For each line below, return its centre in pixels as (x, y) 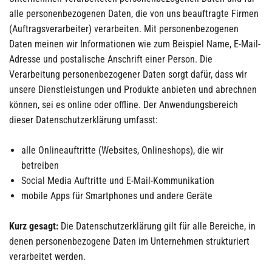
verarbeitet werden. (47, 257)
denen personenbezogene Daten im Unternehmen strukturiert (129, 241)
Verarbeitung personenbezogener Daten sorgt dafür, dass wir (128, 74)
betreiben (40, 165)
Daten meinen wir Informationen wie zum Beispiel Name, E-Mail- (135, 44)
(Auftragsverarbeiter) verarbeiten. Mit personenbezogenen (124, 29)
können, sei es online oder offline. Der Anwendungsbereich (124, 105)
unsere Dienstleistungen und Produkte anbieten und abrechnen (133, 90)
